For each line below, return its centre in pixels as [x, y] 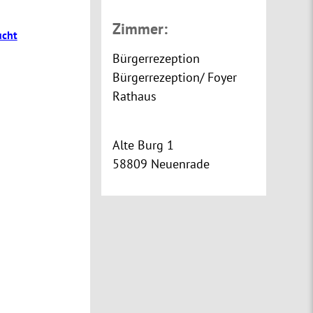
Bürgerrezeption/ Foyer [175, 77]
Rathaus [135, 96]
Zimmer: [140, 29]
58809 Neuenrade [161, 164]
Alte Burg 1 [144, 145]
